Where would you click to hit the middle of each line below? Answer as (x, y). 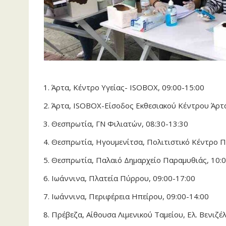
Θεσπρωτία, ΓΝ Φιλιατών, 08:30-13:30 (120, 123)
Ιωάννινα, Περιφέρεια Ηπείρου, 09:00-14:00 (130, 196)
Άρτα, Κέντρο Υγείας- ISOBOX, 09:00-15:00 (128, 87)
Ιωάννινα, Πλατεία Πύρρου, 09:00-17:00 (123, 178)
